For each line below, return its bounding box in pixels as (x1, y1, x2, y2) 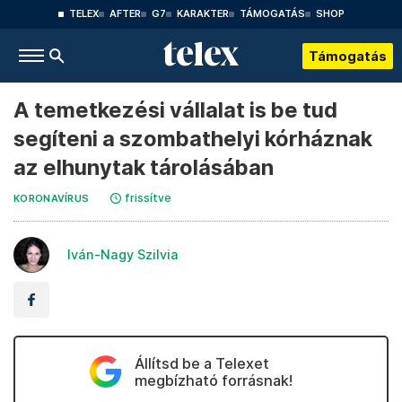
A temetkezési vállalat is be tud (13, 97, 337, 123)
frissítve (125, 191, 172, 205)
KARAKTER (176, 8, 229, 20)
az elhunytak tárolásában (13, 154, 274, 180)
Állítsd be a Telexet (134, 354, 269, 372)
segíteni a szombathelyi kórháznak (13, 126, 372, 152)
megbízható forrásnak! (134, 371, 293, 389)
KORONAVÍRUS (13, 193, 90, 205)
